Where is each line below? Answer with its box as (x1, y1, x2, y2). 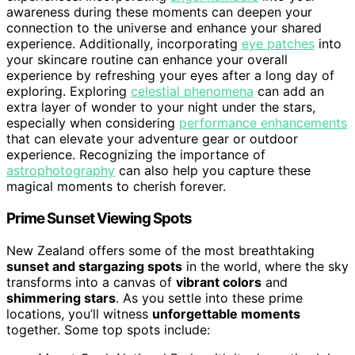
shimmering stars (6, 289, 116, 306)
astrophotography (6, 162, 115, 179)
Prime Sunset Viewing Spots (6, 208, 192, 227)
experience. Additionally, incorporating (6, 36, 242, 52)
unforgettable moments (152, 305, 300, 322)
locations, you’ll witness (6, 305, 152, 322)
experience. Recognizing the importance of (6, 147, 265, 163)
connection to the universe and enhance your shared (6, 20, 322, 36)
